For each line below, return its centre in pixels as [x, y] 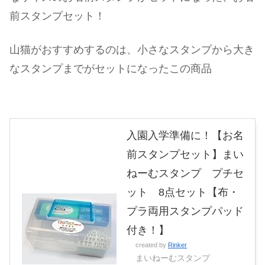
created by [152, 245]
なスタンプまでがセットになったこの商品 [111, 69]
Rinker [177, 245]
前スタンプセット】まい [185, 155]
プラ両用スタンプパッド [185, 211]
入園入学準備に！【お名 [185, 136]
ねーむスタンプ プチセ [185, 174]
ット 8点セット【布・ [183, 193]
